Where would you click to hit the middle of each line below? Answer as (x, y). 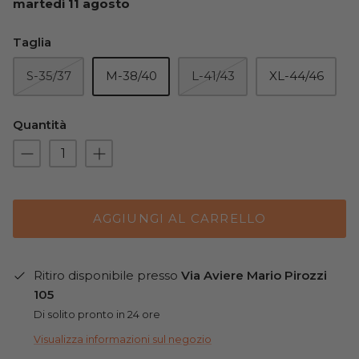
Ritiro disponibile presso (107, 275)
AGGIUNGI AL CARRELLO (179, 219)
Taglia (32, 42)
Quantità (40, 124)
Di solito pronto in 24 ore (97, 314)
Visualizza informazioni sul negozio (123, 340)
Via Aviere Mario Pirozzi (254, 275)
